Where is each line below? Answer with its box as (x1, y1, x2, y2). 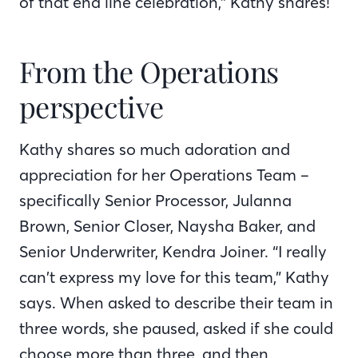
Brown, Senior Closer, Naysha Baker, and (19, 215, 316, 236)
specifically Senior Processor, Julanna (19, 189, 292, 210)
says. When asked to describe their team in (19, 292, 333, 312)
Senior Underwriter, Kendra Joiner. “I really (19, 241, 327, 261)
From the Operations (19, 51, 279, 90)
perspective (19, 86, 164, 125)
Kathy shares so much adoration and (19, 138, 290, 159)
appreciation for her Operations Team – (19, 164, 309, 185)
